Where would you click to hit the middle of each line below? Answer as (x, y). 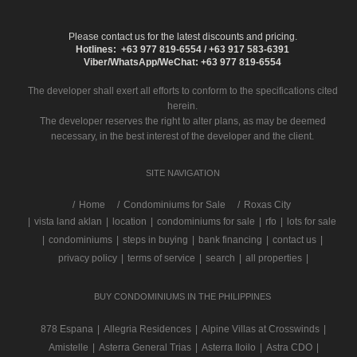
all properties (274, 258)
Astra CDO (289, 347)
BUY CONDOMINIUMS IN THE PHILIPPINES (182, 296)
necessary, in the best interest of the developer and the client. (182, 136)
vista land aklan (68, 222)
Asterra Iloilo (228, 347)
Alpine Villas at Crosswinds (261, 329)
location (129, 222)
